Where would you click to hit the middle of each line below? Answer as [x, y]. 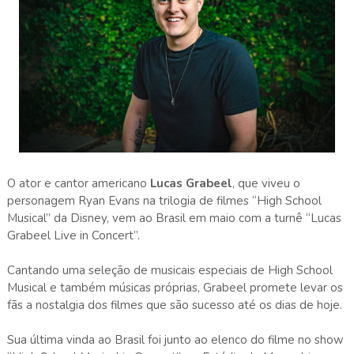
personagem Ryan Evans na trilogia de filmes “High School [164, 200]
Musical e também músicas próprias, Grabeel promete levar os [175, 287]
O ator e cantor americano [78, 183]
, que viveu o [266, 183]
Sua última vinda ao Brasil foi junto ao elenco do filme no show [175, 339]
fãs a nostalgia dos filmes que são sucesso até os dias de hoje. [174, 305]
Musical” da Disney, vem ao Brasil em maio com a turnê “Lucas [174, 218]
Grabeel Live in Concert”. [73, 235]
